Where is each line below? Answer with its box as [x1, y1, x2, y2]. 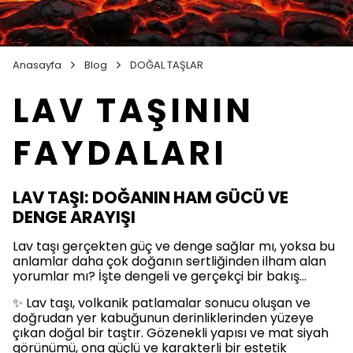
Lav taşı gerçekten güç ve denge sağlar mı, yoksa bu [13, 236, 335, 255]
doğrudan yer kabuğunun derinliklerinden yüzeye [13, 308, 314, 327]
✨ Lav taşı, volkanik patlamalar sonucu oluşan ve [13, 293, 310, 312]
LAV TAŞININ [13, 87, 254, 134]
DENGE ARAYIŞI [13, 205, 136, 229]
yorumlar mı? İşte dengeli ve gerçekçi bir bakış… [13, 266, 307, 285]
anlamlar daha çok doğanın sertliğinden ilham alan [13, 251, 326, 270]
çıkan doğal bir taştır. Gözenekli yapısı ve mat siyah [13, 323, 329, 342]
